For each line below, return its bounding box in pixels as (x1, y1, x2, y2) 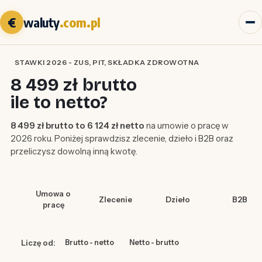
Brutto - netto (64, 238, 114, 247)
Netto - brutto (129, 238, 179, 247)
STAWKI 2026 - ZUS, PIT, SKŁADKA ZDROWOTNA (14, 58, 199, 67)
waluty (23, 14, 60, 30)
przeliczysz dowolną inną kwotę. (10, 146, 137, 157)
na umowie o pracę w (144, 120, 229, 132)
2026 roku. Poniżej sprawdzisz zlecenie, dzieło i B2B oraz (10, 133, 233, 144)
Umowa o (36, 189, 71, 199)
